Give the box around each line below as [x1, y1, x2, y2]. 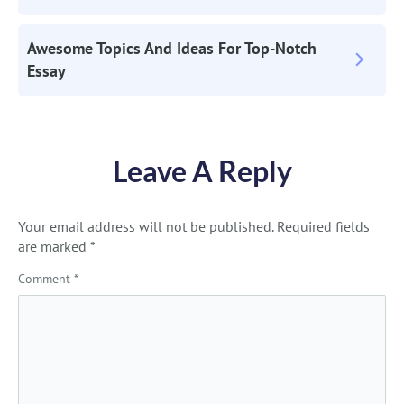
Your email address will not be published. [18, 217, 273, 236]
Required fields [277, 217, 370, 236]
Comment [18, 271, 74, 288]
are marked [18, 237, 90, 256]
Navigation [18, 3, 160, 39]
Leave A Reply [112, 153, 292, 189]
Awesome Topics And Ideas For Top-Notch [27, 38, 317, 60]
